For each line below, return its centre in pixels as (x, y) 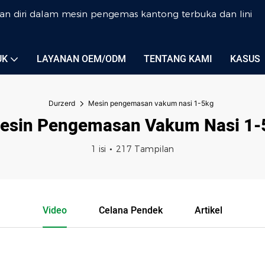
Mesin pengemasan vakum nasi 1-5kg (151, 103)
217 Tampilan (145, 149)
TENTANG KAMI (178, 59)
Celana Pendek (131, 211)
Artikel (208, 211)
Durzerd (62, 103)
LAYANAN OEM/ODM (81, 59)
